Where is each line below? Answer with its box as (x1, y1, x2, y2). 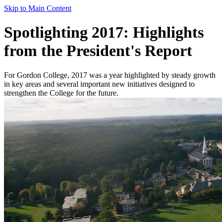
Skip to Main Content (4, 4, 71, 12)
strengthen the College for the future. (4, 88, 118, 97)
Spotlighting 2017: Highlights (4, 23, 204, 42)
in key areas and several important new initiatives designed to (4, 79, 195, 88)
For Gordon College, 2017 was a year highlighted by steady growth (4, 70, 216, 79)
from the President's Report (4, 42, 192, 60)
